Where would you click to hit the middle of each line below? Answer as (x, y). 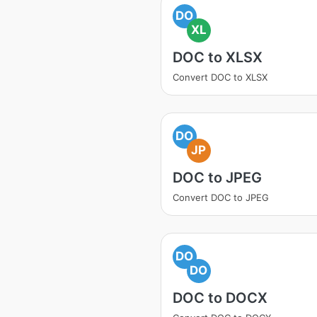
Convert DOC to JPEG (221, 197)
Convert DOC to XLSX (220, 77)
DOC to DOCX (220, 298)
